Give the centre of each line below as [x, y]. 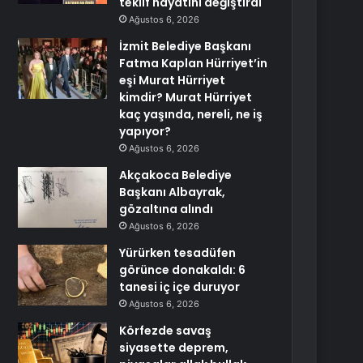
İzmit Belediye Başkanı [186, 46]
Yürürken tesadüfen [178, 253]
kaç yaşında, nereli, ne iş [191, 114]
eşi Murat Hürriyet [173, 80]
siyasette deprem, [174, 348]
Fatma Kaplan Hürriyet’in [194, 63]
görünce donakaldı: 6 [183, 270]
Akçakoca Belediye [176, 175]
